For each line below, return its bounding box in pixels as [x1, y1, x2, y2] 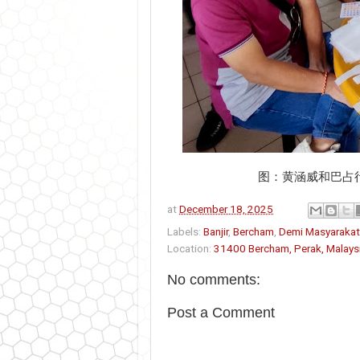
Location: [167, 241, 214, 255]
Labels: [167, 224, 203, 238]
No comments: [167, 271, 260, 288]
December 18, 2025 [179, 202, 273, 215]
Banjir [203, 224, 228, 238]
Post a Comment [167, 304, 275, 321]
